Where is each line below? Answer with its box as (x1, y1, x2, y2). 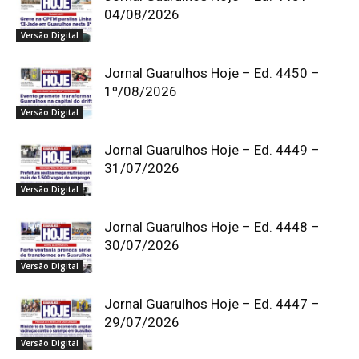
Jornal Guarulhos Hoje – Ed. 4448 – (104, 218, 320, 235)
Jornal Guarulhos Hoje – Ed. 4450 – (104, 64, 320, 81)
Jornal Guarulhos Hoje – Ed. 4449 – (104, 141, 320, 158)
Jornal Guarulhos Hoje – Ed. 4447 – (104, 295, 320, 312)
